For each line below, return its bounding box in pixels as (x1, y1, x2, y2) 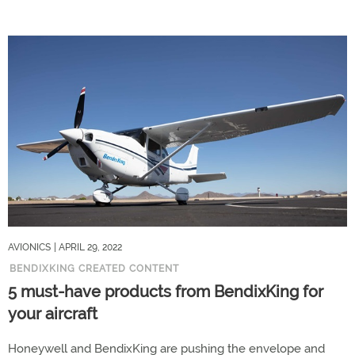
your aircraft (8, 304, 97, 323)
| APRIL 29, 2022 (54, 242, 122, 253)
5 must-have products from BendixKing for (8, 282, 323, 301)
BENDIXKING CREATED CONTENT (10, 263, 179, 274)
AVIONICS (8, 242, 51, 253)
